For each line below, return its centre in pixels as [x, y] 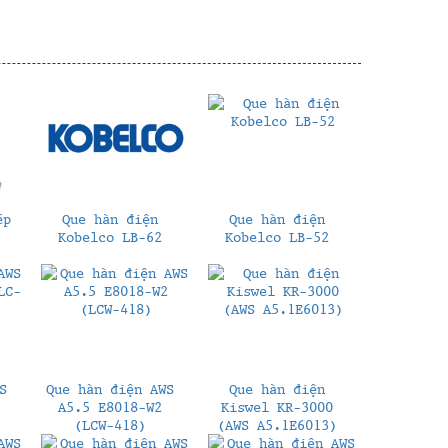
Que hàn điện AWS [109, 388]
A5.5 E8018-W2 [109, 406]
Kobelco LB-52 [276, 236]
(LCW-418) [109, 424]
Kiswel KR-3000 [276, 406]
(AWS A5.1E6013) [276, 424]
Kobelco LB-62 [109, 236]
